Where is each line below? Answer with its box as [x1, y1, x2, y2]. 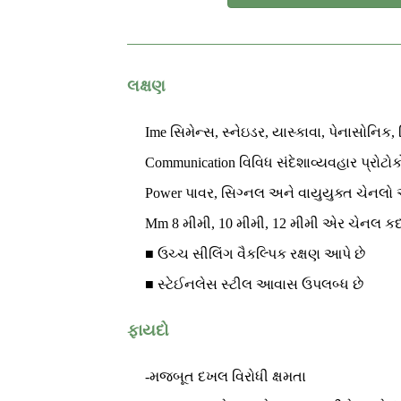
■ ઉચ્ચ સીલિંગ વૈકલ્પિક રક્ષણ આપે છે [145, 246, 365, 262]
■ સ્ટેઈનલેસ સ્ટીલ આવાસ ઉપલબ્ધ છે [145, 277, 363, 293]
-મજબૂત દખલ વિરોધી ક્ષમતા [145, 369, 306, 385]
